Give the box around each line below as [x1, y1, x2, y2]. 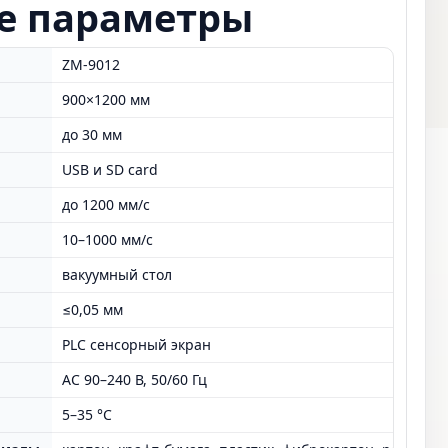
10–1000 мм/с [62, 230, 154, 249]
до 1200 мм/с [62, 195, 151, 214]
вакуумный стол [62, 265, 173, 284]
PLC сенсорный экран [62, 335, 212, 354]
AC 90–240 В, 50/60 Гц [62, 370, 208, 389]
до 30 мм [62, 125, 123, 144]
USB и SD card [62, 160, 159, 179]
